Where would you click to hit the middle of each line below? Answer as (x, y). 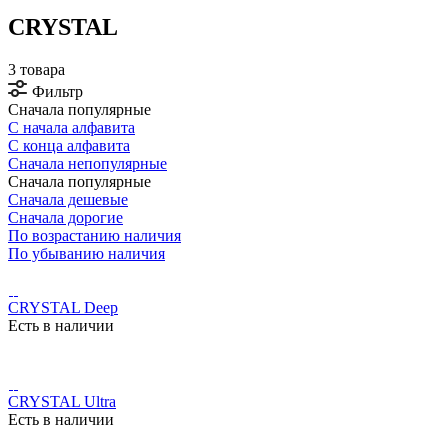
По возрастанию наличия (94, 235)
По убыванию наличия (86, 253)
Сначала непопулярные (87, 163)
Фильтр (57, 91)
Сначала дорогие (65, 217)
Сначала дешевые (68, 199)
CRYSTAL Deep (63, 307)
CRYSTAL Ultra (62, 401)
